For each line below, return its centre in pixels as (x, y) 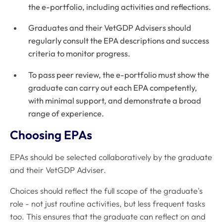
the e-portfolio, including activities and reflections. (120, 7)
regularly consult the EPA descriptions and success (119, 41)
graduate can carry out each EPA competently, (113, 87)
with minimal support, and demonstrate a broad (115, 100)
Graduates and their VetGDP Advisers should (110, 28)
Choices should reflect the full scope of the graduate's (106, 191)
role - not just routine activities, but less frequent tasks (108, 204)
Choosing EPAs (51, 135)
